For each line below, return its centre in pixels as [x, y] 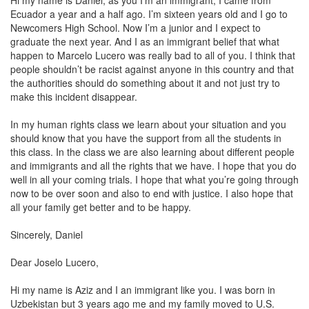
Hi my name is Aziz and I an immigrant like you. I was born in [143, 290]
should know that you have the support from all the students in [146, 138]
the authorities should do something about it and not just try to [145, 83]
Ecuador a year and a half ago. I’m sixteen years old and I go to [149, 14]
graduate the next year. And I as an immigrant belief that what [145, 41]
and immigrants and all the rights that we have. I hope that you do [153, 166]
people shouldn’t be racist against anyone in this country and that [152, 69]
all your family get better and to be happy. [102, 207]
